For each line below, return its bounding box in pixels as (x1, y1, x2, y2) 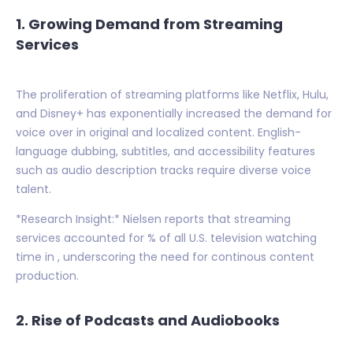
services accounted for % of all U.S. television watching (16, 230, 317, 247)
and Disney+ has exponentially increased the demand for (16, 106, 332, 122)
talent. (16, 181, 51, 198)
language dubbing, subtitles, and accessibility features (16, 143, 315, 160)
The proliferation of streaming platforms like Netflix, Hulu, (16, 87, 329, 103)
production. (16, 268, 79, 284)
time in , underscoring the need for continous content (16, 249, 314, 266)
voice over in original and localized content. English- (16, 124, 301, 141)
